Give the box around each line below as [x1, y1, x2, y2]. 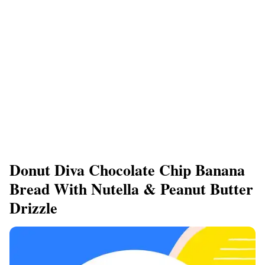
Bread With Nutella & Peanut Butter [9, 177, 253, 200]
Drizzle [9, 196, 57, 219]
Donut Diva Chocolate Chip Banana [9, 158, 245, 181]
